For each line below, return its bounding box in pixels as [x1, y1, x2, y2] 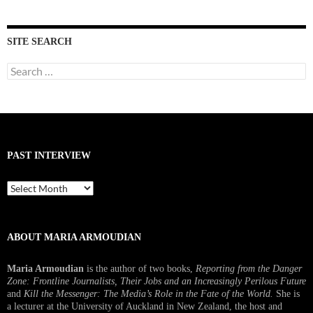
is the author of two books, [84, 263, 196, 274]
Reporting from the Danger [196, 263, 302, 274]
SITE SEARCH [7, 36, 72, 47]
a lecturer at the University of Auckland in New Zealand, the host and [7, 300, 282, 312]
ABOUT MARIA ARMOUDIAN [7, 231, 141, 242]
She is [276, 288, 300, 299]
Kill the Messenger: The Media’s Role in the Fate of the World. [24, 288, 276, 299]
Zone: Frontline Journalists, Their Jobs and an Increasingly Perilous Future [7, 275, 306, 286]
